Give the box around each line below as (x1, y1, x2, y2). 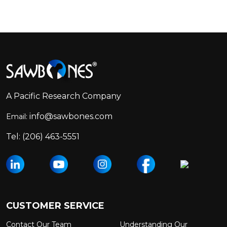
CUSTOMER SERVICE (6, 200, 104, 212)
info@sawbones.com (29, 111, 112, 122)
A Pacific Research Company (6, 91, 121, 101)
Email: (6, 112, 29, 122)
